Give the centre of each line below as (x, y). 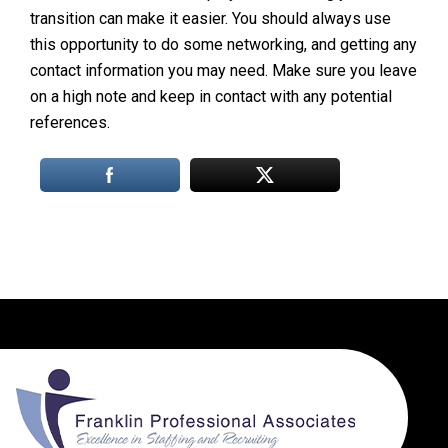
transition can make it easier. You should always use (210, 18)
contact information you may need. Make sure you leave (223, 70)
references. (70, 122)
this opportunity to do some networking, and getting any (223, 44)
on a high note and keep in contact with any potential (211, 96)
